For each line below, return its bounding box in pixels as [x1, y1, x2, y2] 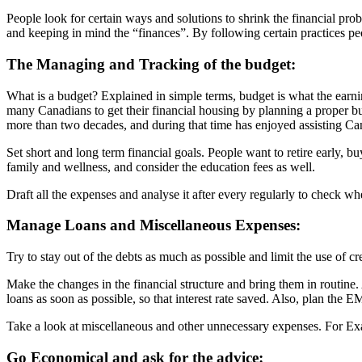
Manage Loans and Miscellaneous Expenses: [6, 217, 301, 234]
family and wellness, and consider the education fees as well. [6, 159, 315, 174]
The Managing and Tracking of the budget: [6, 55, 296, 73]
